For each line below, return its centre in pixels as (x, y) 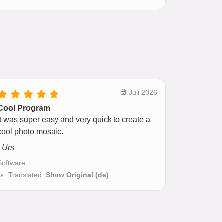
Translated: (27, 175)
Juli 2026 (142, 92)
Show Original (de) (77, 175)
